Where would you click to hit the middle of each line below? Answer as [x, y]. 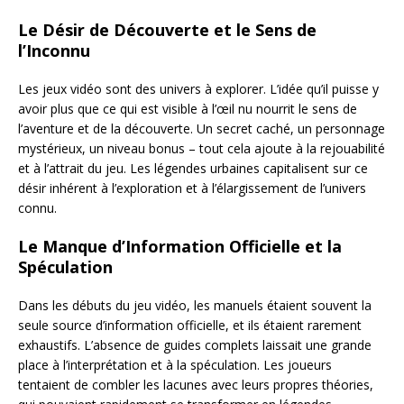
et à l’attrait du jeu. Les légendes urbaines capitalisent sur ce [193, 168]
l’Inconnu [54, 50]
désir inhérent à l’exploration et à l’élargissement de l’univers [192, 188]
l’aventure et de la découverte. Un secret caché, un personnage [202, 128]
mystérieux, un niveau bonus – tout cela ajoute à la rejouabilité [202, 148]
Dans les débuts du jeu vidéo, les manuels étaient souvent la [195, 305]
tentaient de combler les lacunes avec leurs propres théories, [196, 384]
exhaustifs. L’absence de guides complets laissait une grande [195, 344]
